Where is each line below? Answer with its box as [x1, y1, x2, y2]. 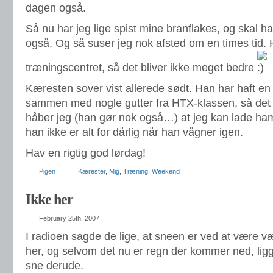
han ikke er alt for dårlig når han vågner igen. [26, 126, 243, 138]
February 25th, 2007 [39, 214, 99, 222]
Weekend [152, 168, 180, 175]
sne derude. [26, 260, 83, 272]
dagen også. [26, 2, 86, 14]
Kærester [78, 168, 105, 175]
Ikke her [26, 191, 74, 207]
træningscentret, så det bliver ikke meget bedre [26, 62, 257, 74]
